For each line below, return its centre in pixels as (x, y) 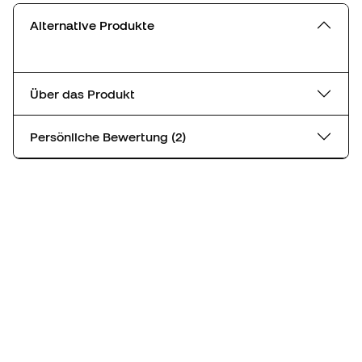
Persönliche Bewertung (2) (179, 136)
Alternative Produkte (92, 25)
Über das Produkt (82, 93)
